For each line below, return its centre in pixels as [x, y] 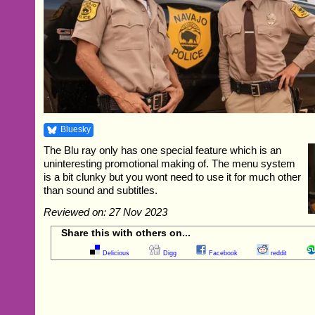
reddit [279, 253]
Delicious [116, 253]
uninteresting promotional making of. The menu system [170, 164]
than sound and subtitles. [101, 191]
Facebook [224, 253]
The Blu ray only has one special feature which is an [163, 150]
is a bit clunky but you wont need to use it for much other [173, 177]
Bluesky [76, 130]
